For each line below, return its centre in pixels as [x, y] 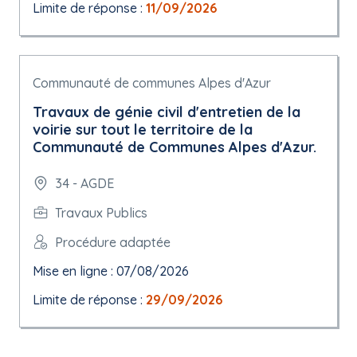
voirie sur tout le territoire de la [143, 129]
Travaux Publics [101, 212]
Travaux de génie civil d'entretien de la [167, 112]
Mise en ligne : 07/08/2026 [111, 271]
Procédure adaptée [113, 242]
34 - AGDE [84, 183]
